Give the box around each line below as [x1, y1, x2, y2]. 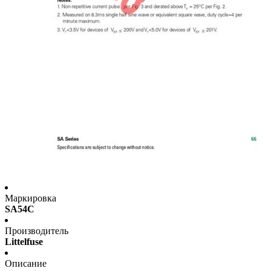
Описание [5, 258, 47, 269]
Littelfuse [5, 237, 43, 247]
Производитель [5, 226, 68, 237]
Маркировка [5, 193, 56, 204]
